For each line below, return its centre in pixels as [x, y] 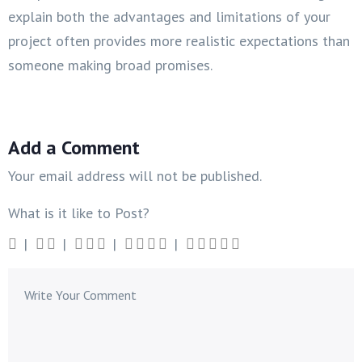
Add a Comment [74, 147]
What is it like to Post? [79, 213]
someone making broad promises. [110, 65]
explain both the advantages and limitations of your [169, 16]
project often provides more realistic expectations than [179, 40]
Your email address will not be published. [135, 175]
